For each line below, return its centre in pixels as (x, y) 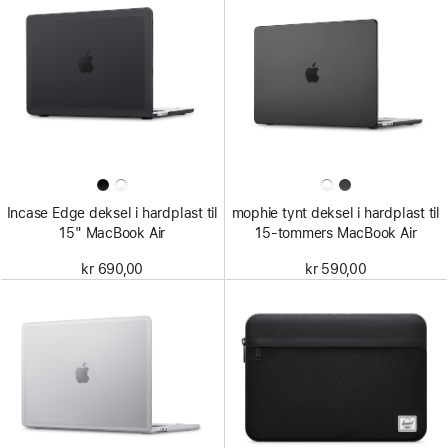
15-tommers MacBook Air (336, 232)
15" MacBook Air (112, 232)
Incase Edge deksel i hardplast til (112, 212)
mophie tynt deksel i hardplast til (335, 212)
